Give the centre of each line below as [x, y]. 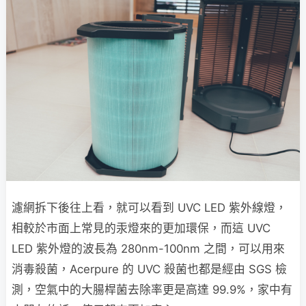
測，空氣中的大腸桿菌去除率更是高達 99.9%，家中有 [152, 290]
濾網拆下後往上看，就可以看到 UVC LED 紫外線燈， [149, 208]
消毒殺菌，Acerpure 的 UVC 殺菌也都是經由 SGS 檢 [149, 269]
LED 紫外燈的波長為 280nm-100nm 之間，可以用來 [148, 249]
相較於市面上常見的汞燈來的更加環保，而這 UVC [141, 228]
